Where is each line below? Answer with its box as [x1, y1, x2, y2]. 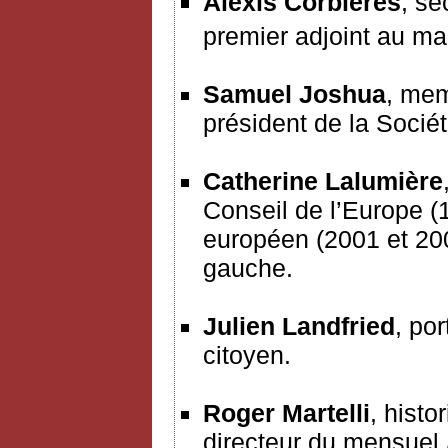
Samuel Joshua [203, 80, 386, 109]
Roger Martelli [203, 399, 370, 428]
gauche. [203, 254, 293, 283]
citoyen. [203, 341, 291, 370]
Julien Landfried [203, 312, 395, 341]
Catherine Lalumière [203, 167, 443, 196]
